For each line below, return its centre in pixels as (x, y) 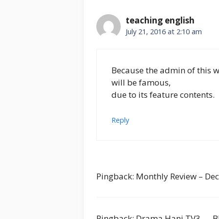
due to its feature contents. (163, 95)
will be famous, (141, 83)
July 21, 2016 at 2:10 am (164, 31)
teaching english (160, 20)
